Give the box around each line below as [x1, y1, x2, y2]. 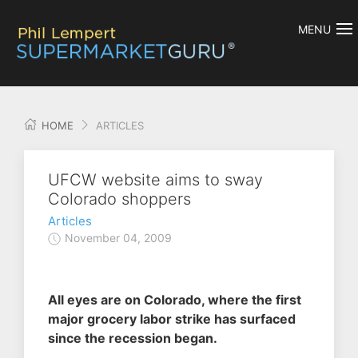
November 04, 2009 [62, 231, 172, 245]
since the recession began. [48, 330, 217, 347]
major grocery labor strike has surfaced [48, 311, 296, 328]
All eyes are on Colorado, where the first [48, 292, 301, 308]
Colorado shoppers [48, 189, 191, 209]
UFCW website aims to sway [48, 170, 263, 190]
